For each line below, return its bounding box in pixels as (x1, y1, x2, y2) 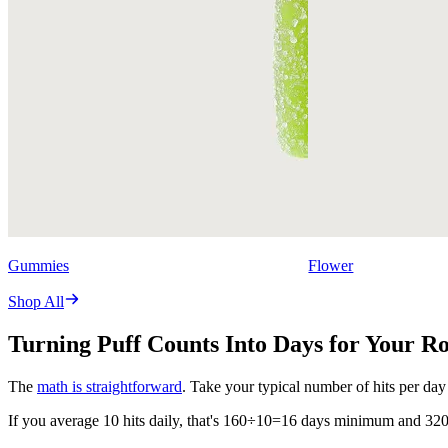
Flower (308, 257, 354, 275)
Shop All (8, 293, 64, 311)
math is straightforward (37, 377, 182, 395)
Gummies (8, 257, 69, 275)
